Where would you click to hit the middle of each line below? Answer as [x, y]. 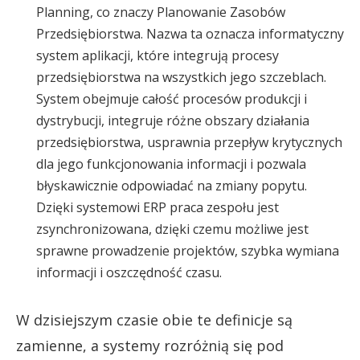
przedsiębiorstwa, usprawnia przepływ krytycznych [189, 142]
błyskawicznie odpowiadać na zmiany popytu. [172, 186]
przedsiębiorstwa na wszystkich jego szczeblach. [181, 77]
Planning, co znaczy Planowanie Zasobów [161, 12]
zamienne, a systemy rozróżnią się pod [150, 346]
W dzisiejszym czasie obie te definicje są [154, 320]
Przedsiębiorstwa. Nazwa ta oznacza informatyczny [190, 34]
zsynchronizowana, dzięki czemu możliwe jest [172, 229]
